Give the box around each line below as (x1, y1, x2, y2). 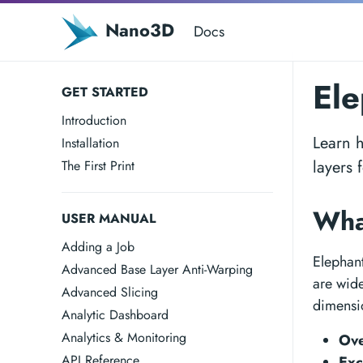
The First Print (62, 156, 135, 175)
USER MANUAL (62, 209, 156, 228)
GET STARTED (62, 83, 148, 101)
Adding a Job (62, 237, 135, 256)
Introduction (62, 111, 126, 130)
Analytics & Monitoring (62, 328, 186, 347)
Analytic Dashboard (62, 305, 169, 324)
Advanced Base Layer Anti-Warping (62, 260, 253, 279)
